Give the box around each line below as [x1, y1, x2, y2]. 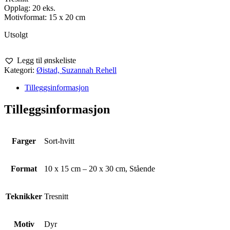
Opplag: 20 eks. [4, 3, 55, 12]
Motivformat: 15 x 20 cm [4, 12, 85, 22]
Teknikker [6, 191, 42, 201]
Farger [12, 136, 36, 145]
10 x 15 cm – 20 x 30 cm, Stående [44, 164, 155, 173]
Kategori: [4, 65, 36, 74]
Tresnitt [44, 191, 68, 201]
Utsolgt [4, 30, 28, 39]
